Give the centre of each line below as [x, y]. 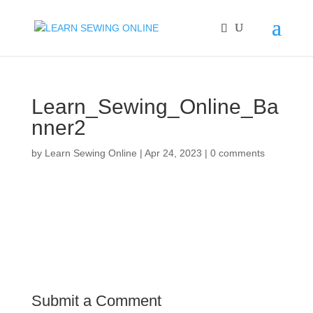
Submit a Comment [96, 301]
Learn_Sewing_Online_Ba [155, 107]
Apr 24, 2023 [173, 153]
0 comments [237, 153]
